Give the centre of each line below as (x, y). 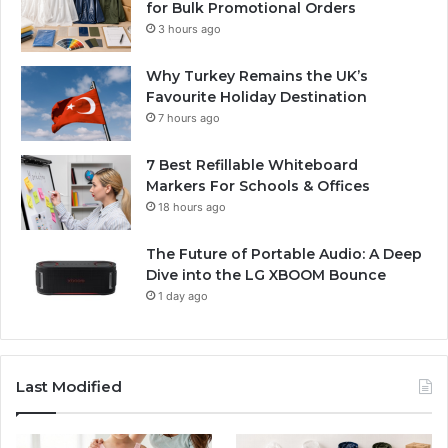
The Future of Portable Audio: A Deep (284, 254)
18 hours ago (192, 207)
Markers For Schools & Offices (260, 186)
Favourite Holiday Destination (256, 97)
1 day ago (183, 296)
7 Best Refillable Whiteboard (252, 165)
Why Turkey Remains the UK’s (257, 76)
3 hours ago (189, 29)
